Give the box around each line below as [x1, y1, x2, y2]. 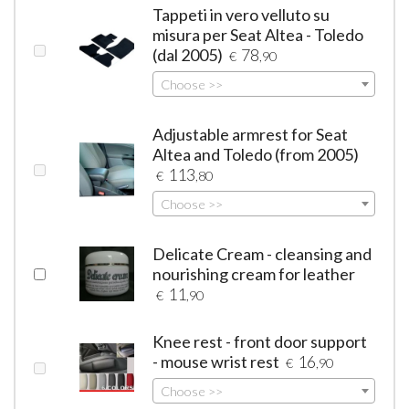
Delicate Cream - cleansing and [152, 243, 372, 264]
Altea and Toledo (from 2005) [152, 143, 360, 164]
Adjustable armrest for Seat [152, 123, 349, 144]
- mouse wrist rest [152, 351, 280, 372]
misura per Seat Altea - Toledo [152, 24, 364, 45]
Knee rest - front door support [152, 330, 368, 351]
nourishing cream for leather [152, 263, 356, 284]
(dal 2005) [152, 44, 224, 65]
